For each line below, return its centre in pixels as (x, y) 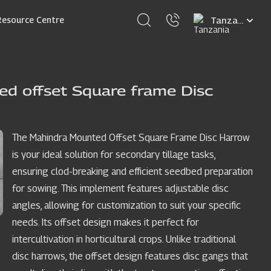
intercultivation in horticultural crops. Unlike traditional (124, 239)
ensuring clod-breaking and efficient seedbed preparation (132, 171)
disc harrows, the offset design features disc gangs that (130, 256)
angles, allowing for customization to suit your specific (126, 205)
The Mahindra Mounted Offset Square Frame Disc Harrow (131, 138)
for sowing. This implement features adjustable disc (120, 188)
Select (223, 19)
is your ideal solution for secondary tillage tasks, (114, 155)
